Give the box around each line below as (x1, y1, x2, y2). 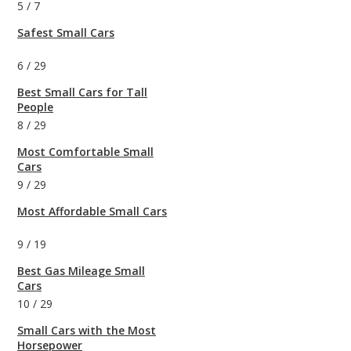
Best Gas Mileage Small (17, 263, 145, 279)
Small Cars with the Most (17, 323, 156, 338)
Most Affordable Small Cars (17, 204, 167, 219)
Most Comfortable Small (17, 144, 154, 160)
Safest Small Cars (17, 25, 114, 41)
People (17, 100, 53, 115)
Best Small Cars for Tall (17, 85, 147, 100)
